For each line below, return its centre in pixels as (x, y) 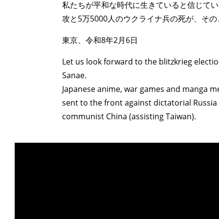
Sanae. (74, 76)
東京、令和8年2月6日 (100, 40)
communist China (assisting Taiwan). (129, 117)
